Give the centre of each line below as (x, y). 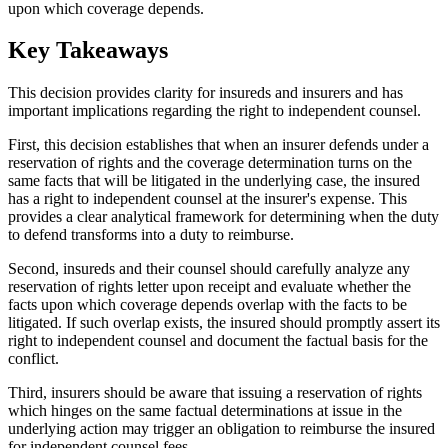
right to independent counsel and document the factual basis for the (218, 341)
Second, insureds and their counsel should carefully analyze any (209, 269)
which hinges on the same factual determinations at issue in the (205, 411)
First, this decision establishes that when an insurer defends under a (218, 145)
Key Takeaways (88, 50)
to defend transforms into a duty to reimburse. (151, 235)
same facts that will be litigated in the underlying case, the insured (214, 181)
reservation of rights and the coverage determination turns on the (210, 163)
